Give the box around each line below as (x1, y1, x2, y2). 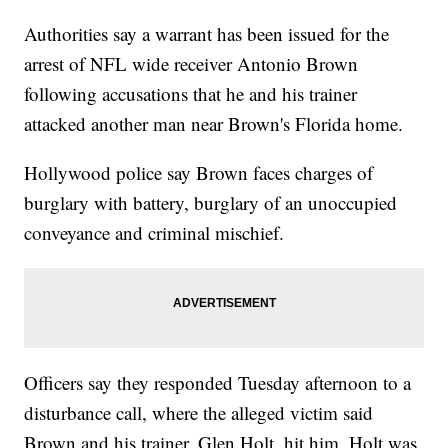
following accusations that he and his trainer (24, 81, 358, 107)
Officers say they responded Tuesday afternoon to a (24, 370, 412, 396)
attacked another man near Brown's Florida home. (24, 111, 404, 137)
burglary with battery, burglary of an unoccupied (24, 190, 398, 216)
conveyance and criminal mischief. (24, 220, 285, 246)
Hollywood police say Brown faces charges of (24, 160, 374, 186)
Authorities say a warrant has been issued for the (24, 21, 390, 47)
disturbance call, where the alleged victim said (24, 400, 374, 426)
